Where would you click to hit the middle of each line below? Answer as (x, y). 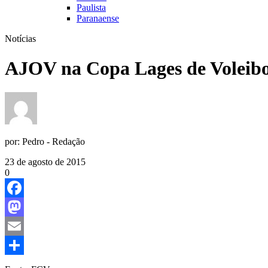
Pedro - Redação (54, 142)
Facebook (23, 207)
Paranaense (98, 19)
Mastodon (24, 226)
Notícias (20, 39)
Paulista (91, 8)
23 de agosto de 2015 (45, 162)
